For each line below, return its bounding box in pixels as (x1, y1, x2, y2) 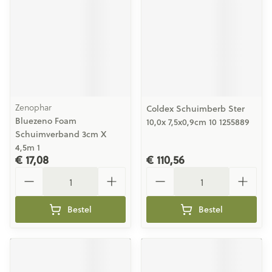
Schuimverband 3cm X (15, 128, 106, 140)
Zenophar (15, 101, 52, 114)
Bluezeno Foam (15, 115, 76, 127)
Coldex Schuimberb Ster (146, 103, 245, 115)
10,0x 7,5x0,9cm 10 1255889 (146, 116, 250, 128)
